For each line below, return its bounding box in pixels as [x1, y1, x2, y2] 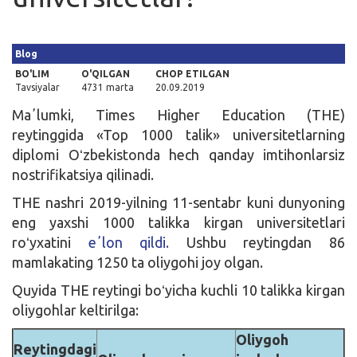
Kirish [21, 17, 50, 29]
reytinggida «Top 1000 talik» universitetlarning [12, 127, 345, 143]
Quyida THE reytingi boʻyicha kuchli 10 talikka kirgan [12, 282, 345, 298]
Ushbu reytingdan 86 [169, 234, 346, 250]
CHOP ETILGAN [155, 69, 229, 79]
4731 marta [81, 82, 134, 92]
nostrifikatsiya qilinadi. [12, 167, 154, 182]
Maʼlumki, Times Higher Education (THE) [12, 107, 345, 123]
